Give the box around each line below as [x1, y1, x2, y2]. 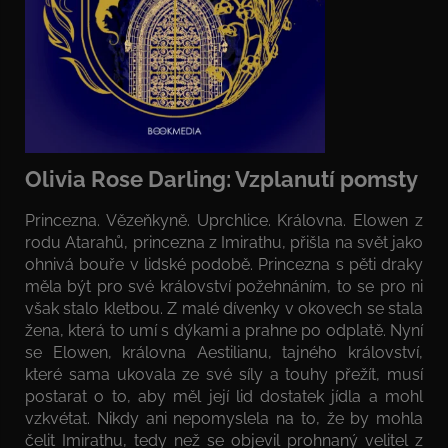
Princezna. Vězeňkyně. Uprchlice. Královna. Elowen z [25, 211, 423, 231]
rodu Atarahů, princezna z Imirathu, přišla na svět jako [25, 233, 423, 253]
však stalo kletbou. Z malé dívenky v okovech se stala [25, 299, 423, 319]
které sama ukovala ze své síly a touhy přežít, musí [25, 365, 423, 385]
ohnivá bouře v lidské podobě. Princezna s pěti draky [25, 255, 423, 275]
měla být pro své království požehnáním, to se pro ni [25, 277, 423, 297]
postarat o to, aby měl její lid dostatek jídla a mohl [25, 387, 423, 407]
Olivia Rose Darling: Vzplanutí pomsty [25, 165, 418, 192]
